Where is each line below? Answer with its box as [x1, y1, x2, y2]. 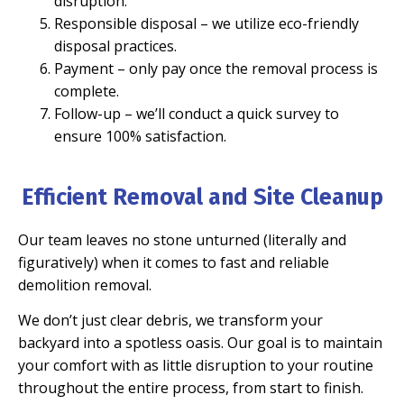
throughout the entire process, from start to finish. [18, 378, 363, 399]
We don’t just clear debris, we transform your [18, 310, 323, 331]
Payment [54, 58, 114, 78]
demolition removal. [18, 274, 151, 295]
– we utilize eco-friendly [197, 13, 359, 33]
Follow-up [54, 103, 121, 124]
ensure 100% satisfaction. [54, 125, 226, 146]
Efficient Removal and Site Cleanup [21, 183, 383, 211]
